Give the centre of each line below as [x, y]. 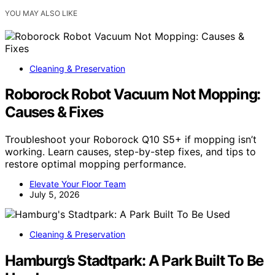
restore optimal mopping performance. [95, 164]
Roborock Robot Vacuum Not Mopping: [133, 95]
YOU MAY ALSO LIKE [41, 13]
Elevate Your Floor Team [78, 184]
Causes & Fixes [54, 112]
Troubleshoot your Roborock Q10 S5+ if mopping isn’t [131, 140]
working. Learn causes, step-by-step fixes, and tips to [130, 152]
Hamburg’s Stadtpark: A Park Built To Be [134, 261]
